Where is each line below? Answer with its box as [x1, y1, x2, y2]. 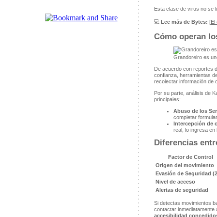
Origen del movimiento [155, 162, 214, 169]
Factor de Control [168, 154, 213, 160]
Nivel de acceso [155, 179, 195, 185]
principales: [154, 96, 181, 102]
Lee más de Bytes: [160, 19, 208, 25]
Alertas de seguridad [155, 187, 208, 193]
